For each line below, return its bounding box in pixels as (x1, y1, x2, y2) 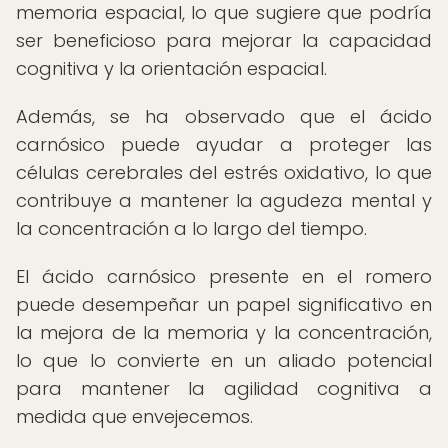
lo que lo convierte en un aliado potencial (16, 348, 432, 373)
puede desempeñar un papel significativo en (16, 292, 432, 317)
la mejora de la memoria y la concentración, (16, 320, 432, 345)
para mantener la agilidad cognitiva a (16, 376, 432, 401)
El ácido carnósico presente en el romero (16, 264, 432, 289)
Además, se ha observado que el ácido (16, 104, 432, 129)
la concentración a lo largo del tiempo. (16, 216, 367, 241)
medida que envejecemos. (16, 404, 253, 429)
